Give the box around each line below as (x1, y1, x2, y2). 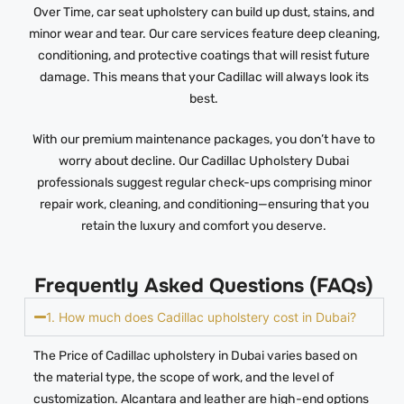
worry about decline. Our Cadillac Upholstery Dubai (59, 152, 350, 169)
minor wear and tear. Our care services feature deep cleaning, (28, 25, 380, 41)
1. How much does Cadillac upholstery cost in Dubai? (46, 308, 356, 325)
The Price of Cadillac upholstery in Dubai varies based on (32, 347, 357, 363)
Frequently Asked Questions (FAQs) (34, 272, 374, 298)
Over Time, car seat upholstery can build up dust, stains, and (33, 4, 375, 20)
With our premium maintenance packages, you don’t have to (32, 131, 376, 147)
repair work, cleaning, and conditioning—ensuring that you (39, 196, 369, 212)
